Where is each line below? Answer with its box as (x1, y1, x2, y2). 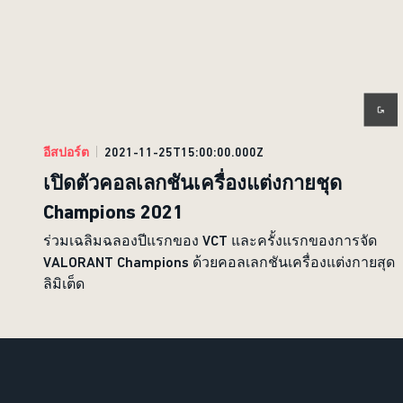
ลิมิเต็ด (43, 274, 85, 292)
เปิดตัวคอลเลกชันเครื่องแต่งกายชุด (43, 171, 342, 194)
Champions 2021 (43, 200, 184, 223)
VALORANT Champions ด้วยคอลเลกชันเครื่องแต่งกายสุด (43, 253, 395, 271)
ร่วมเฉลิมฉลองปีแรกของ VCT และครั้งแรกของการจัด (43, 231, 377, 249)
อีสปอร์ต (43, 144, 89, 159)
